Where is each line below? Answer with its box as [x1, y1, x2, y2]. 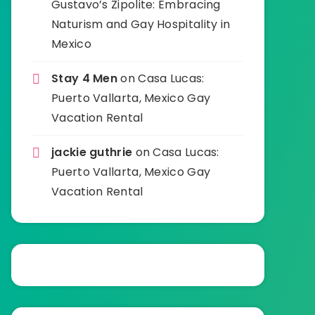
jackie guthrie [51, 144, 133, 160]
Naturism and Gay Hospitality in [51, 16, 231, 32]
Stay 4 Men [51, 70, 117, 86]
